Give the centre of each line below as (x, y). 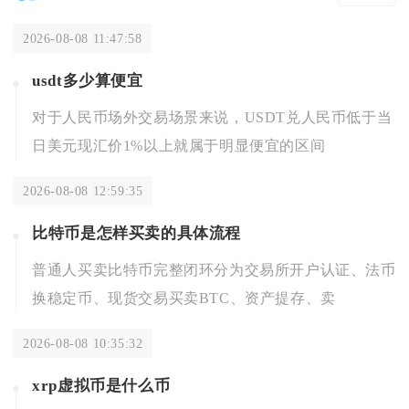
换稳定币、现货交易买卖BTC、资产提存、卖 (184, 299)
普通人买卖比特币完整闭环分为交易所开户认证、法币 (214, 270)
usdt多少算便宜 (88, 81)
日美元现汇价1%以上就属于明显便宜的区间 (179, 146)
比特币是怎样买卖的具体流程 (136, 234)
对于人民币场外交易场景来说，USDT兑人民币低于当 (212, 118)
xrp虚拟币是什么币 (101, 386)
